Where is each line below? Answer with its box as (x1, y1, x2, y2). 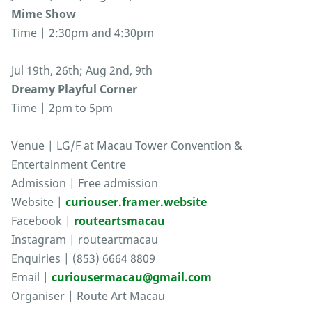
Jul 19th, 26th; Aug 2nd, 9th (11, 63, 153, 79)
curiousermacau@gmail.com (52, 270, 212, 286)
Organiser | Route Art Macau (11, 288, 165, 304)
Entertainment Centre (11, 157, 126, 173)
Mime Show (11, 6, 76, 22)
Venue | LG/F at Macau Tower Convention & (11, 138, 242, 154)
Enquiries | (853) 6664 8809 (11, 251, 155, 267)
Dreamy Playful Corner (11, 81, 137, 97)
